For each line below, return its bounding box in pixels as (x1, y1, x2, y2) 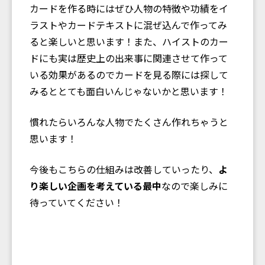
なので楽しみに (161, 178, 228, 193)
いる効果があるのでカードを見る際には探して (30, 67, 228, 82)
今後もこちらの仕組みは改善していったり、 (30, 161, 218, 176)
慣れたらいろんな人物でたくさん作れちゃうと (30, 114, 228, 129)
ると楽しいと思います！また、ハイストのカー (30, 34, 228, 49)
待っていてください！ (30, 195, 124, 209)
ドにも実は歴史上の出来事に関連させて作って (30, 50, 228, 65)
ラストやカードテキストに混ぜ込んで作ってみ (30, 17, 227, 32)
